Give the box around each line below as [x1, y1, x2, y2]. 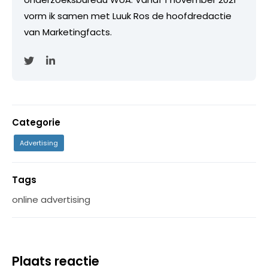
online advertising [12, 193, 90, 206]
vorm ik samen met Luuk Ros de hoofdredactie [24, 9, 232, 22]
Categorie [12, 115, 60, 129]
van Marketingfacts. [24, 25, 112, 38]
